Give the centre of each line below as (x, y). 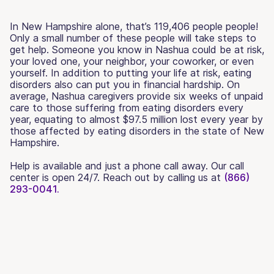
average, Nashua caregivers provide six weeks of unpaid (137, 96)
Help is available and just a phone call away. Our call (127, 165)
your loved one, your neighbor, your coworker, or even (132, 61)
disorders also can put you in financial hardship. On (125, 84)
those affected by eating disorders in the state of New (137, 131)
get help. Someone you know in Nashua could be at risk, (137, 49)
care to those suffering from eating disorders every (127, 107)
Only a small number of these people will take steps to (133, 38)
